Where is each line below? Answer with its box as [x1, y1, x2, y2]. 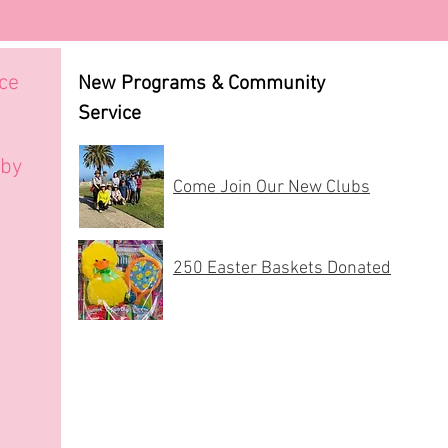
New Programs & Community [78, 72, 325, 96]
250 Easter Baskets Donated [173, 258, 391, 279]
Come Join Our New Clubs [173, 177, 370, 198]
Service [78, 102, 141, 126]
